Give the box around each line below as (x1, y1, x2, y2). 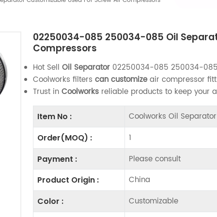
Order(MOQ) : (37, 132, 92, 143)
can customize (94, 74, 147, 86)
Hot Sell (32, 62, 62, 74)
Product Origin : (37, 174, 99, 186)
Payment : (37, 153, 77, 165)
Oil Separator (62, 62, 112, 74)
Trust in (32, 86, 62, 98)
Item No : (37, 110, 72, 122)
